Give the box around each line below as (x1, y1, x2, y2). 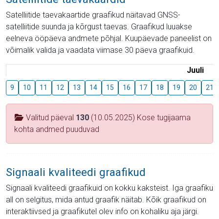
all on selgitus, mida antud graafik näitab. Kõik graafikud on (6, 195, 206, 204)
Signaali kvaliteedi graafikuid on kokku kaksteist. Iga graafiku (6, 183, 213, 193)
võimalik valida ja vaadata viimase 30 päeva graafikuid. (6, 45, 195, 55)
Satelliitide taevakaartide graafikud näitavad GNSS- (6, 10, 180, 20)
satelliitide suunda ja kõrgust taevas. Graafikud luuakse (6, 22, 192, 31)
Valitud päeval (24, 112, 76, 122)
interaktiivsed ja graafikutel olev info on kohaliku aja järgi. (6, 206, 199, 216)
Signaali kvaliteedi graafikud (6, 165, 146, 178)
